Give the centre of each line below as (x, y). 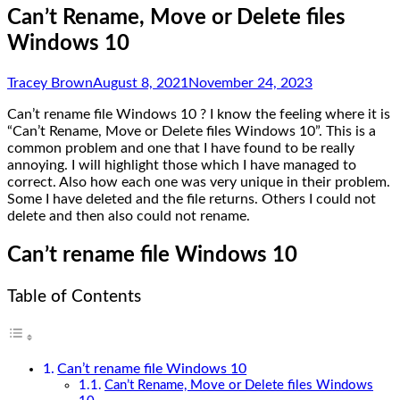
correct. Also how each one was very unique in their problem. (199, 182)
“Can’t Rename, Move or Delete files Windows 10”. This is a (192, 131)
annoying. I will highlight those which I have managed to (182, 165)
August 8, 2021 (141, 83)
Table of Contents (74, 296)
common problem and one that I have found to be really (181, 148)
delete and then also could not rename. (129, 216)
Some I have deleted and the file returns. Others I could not (192, 199)
